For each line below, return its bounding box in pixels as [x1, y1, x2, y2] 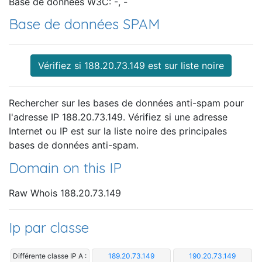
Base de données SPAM [9, 15, 160, 33]
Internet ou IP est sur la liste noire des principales [9, 125, 227, 137]
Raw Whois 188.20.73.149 [9, 187, 121, 199]
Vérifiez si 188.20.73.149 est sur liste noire [38, 60, 224, 72]
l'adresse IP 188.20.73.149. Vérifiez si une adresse [9, 111, 227, 123]
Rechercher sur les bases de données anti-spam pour [9, 97, 244, 109]
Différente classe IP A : [13, 251, 87, 260]
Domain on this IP [9, 159, 122, 177]
